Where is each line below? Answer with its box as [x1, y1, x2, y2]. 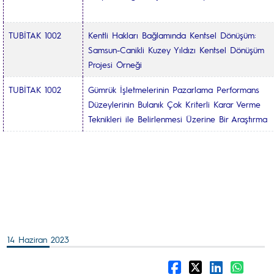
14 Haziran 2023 [7, 234, 69, 245]
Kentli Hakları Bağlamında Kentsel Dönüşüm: [88, 29, 256, 40]
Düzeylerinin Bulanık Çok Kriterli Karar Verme [88, 98, 261, 109]
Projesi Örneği [88, 59, 142, 70]
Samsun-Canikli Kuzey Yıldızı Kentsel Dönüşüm [88, 44, 264, 55]
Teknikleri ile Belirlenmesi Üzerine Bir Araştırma [88, 113, 267, 124]
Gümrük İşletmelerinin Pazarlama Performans [88, 84, 259, 95]
